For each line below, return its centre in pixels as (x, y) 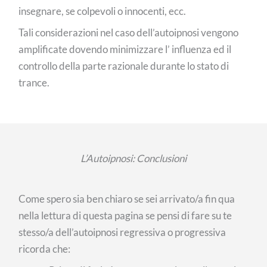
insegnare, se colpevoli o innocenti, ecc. (103, 11)
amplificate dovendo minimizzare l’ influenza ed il (125, 49)
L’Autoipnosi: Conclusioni (133, 158)
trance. (34, 83)
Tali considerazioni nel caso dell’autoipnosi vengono (129, 33)
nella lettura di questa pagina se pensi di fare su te (125, 215)
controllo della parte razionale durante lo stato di (124, 66)
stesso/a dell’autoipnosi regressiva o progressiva (122, 232)
